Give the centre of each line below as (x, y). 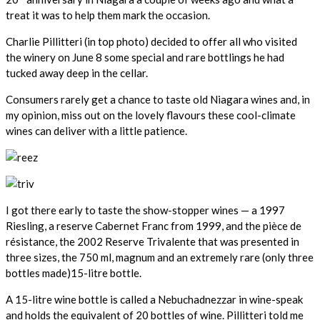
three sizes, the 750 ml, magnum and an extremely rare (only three (160, 257)
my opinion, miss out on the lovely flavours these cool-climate (151, 115)
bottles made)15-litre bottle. (74, 272)
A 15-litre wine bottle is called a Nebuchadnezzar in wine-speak (154, 299)
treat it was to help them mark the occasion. (108, 15)
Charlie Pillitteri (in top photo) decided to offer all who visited (151, 41)
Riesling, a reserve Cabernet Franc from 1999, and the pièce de (154, 225)
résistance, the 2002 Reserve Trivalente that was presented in (152, 241)
